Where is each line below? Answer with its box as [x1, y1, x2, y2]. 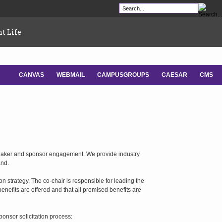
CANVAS [19, 71, 44, 78]
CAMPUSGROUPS [97, 71, 149, 78]
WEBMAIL [56, 71, 85, 78]
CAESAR [162, 71, 187, 78]
